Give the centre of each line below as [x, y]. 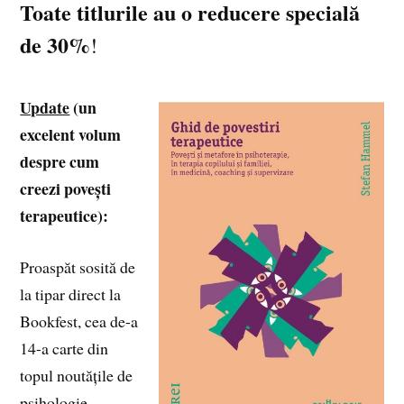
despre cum [60, 161]
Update [45, 107]
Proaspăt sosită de [78, 266]
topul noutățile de [77, 375]
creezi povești [66, 188]
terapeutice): [64, 215]
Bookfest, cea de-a [79, 321]
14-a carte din [64, 348]
